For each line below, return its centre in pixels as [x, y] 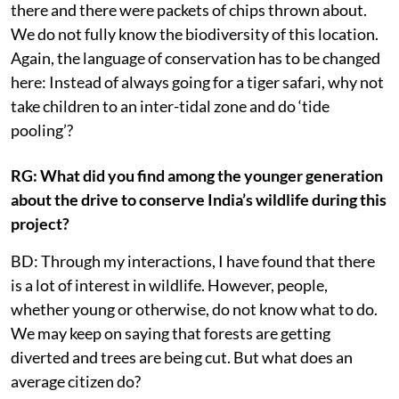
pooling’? [42, 130]
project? [40, 224]
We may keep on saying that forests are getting [171, 334]
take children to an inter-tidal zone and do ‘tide [170, 106]
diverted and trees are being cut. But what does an [182, 358]
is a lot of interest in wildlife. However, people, [169, 285]
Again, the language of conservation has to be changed [195, 58]
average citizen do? [76, 382]
